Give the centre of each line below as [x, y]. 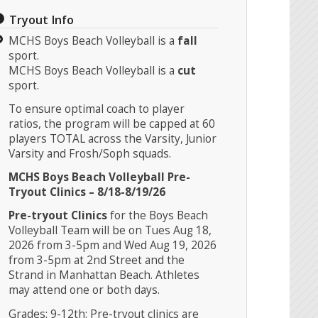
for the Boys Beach [158, 216]
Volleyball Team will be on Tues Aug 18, [110, 231]
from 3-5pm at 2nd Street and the [97, 261]
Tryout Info [41, 20]
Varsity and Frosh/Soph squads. [90, 153]
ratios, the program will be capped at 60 [112, 124]
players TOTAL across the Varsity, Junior [113, 138]
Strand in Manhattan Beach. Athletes [104, 275]
